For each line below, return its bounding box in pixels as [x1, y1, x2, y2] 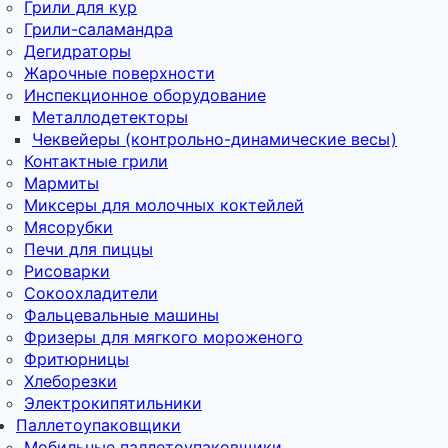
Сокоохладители [24, 282, 158, 303]
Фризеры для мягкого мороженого [24, 326, 303, 347]
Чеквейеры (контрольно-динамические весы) [32, 128, 397, 149]
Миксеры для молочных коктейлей [24, 194, 304, 215]
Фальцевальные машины [24, 304, 219, 325]
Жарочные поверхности [24, 62, 215, 83]
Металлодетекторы [32, 106, 188, 127]
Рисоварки [24, 260, 110, 281]
